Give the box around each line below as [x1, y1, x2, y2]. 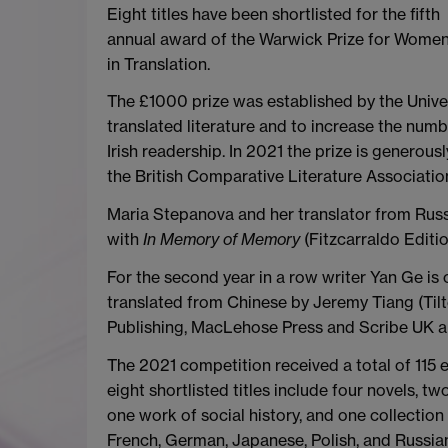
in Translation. [107, 53, 210, 74]
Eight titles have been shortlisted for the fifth [107, 3, 440, 24]
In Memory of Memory [143, 229, 304, 250]
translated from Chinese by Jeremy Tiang [107, 291, 414, 312]
